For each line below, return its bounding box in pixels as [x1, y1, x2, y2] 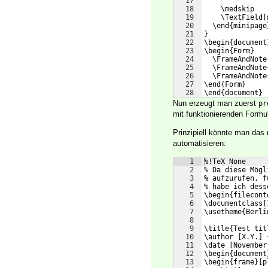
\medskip [204, 5, 254, 14]
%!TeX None [204, 157, 246, 166]
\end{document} [204, 89, 263, 98]
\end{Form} [204, 80, 246, 89]
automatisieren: [173, 139, 226, 148]
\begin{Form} [204, 47, 254, 56]
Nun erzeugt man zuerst [173, 99, 258, 108]
